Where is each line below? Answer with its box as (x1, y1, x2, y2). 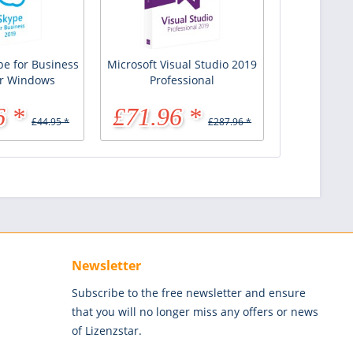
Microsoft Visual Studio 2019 (107, 56, 258, 72)
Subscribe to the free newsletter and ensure (72, 284, 306, 300)
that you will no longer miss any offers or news (72, 303, 318, 319)
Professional (150, 72, 215, 87)
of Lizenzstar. (72, 322, 142, 338)
